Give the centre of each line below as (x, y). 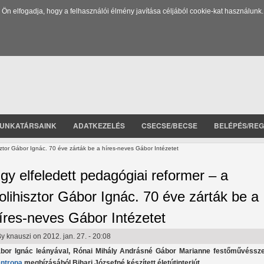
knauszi (19, 237)
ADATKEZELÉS (99, 125)
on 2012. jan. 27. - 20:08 (71, 237)
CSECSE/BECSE (169, 125)
